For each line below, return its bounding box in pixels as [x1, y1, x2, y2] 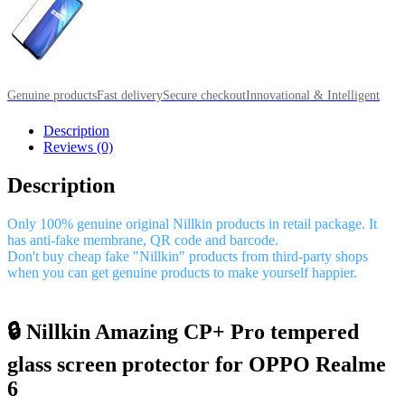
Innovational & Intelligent [246, 88, 380, 102]
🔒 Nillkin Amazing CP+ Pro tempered [7, 319, 359, 344]
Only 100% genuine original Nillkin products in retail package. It [7, 215, 377, 231]
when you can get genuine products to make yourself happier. [7, 264, 357, 280]
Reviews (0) [43, 138, 113, 155]
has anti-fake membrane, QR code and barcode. [7, 231, 278, 248]
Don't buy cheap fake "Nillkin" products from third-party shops [7, 248, 368, 264]
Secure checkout [163, 88, 246, 102]
